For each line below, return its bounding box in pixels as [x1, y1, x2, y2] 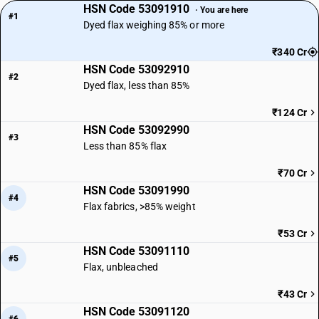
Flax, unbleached [83, 261, 158, 273]
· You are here [194, 4, 249, 15]
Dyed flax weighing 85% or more [83, 19, 225, 31]
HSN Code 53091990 [83, 184, 189, 197]
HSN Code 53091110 [83, 244, 189, 258]
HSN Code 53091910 [83, 2, 192, 16]
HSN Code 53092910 [83, 63, 189, 76]
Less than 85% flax [83, 140, 167, 152]
